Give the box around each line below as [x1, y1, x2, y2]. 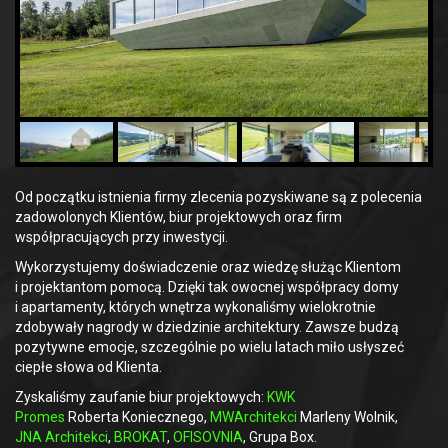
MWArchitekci [210, 409, 297, 426]
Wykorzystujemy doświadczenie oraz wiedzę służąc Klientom [15, 259, 401, 276]
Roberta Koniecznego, [65, 409, 210, 426]
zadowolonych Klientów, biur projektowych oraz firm [15, 209, 342, 226]
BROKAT [114, 429, 167, 446]
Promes [15, 409, 65, 426]
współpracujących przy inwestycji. [15, 229, 228, 246]
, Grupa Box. [243, 429, 317, 446]
